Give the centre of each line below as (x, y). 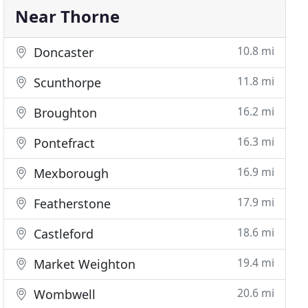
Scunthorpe (66, 82)
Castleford (62, 234)
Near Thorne (68, 16)
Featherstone (71, 203)
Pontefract (63, 143)
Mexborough (70, 173)
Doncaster (62, 52)
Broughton (64, 113)
